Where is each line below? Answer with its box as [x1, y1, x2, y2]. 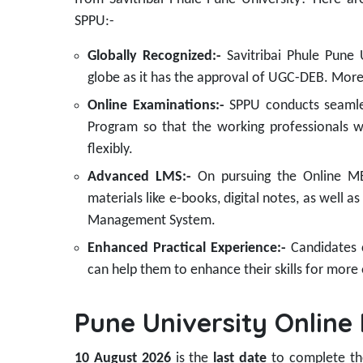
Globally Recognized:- [88, 49, 227, 65]
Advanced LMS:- [88, 169, 191, 186]
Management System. [88, 213, 219, 229]
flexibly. [88, 142, 133, 158]
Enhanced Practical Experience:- [88, 241, 287, 257]
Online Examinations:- [88, 98, 230, 114]
